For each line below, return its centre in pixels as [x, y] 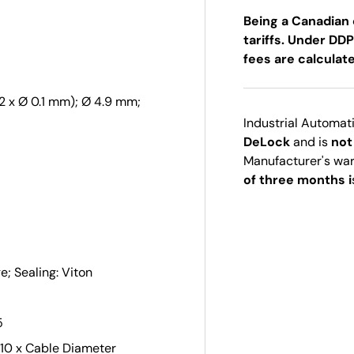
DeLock [269, 142]
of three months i [298, 180]
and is [313, 142]
